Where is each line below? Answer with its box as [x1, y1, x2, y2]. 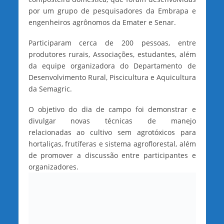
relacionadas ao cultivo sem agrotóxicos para [28, 127, 196, 137]
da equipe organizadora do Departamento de [28, 61, 196, 71]
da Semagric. [28, 84, 72, 94]
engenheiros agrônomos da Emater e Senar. [28, 17, 176, 27]
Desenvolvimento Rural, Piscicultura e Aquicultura [28, 72, 196, 82]
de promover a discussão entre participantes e [28, 150, 196, 160]
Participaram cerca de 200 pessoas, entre [28, 38, 196, 48]
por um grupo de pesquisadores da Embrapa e [28, 6, 196, 16]
